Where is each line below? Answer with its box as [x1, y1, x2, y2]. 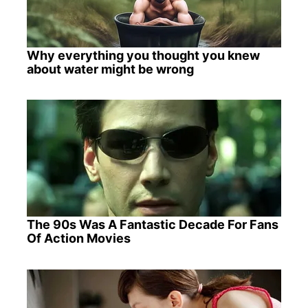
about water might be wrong [26, 62, 194, 77]
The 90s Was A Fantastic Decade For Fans [26, 217, 278, 232]
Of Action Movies [26, 231, 131, 246]
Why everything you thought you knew [26, 48, 260, 63]
